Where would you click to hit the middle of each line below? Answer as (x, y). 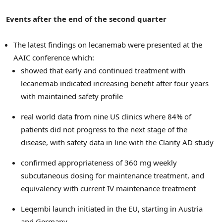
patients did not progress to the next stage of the (104, 130)
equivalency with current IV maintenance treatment (108, 189)
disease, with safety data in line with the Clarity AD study (117, 142)
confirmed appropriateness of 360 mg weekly (99, 163)
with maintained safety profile (72, 96)
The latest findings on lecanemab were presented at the (108, 45)
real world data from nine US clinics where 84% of (106, 117)
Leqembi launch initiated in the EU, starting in (100, 209)
